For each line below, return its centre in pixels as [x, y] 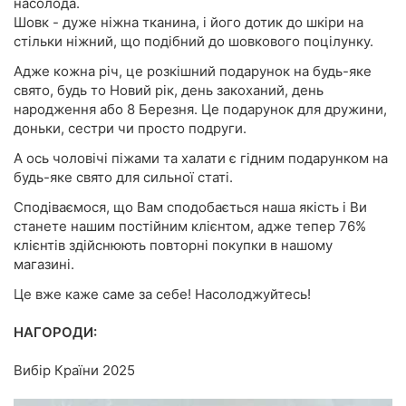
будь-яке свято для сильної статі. [123, 177]
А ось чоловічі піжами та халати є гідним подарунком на [201, 158]
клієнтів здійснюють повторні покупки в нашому [173, 245]
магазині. [44, 264]
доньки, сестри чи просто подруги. [130, 128]
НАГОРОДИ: [55, 332]
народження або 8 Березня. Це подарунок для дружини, [200, 109]
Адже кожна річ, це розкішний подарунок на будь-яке [193, 71]
